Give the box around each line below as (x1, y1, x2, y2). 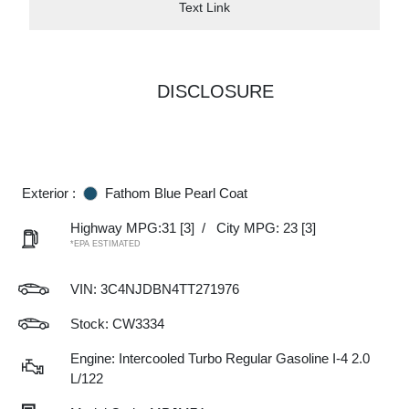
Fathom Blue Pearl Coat (105, 185, 247, 201)
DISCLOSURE (157, 81, 274, 101)
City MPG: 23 (216, 220, 298, 236)
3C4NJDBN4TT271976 (100, 281, 239, 297)
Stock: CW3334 (70, 316, 164, 331)
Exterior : (22, 185, 76, 201)
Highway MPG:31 (70, 220, 176, 236)
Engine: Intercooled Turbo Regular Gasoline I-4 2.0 (70, 351, 370, 366)
